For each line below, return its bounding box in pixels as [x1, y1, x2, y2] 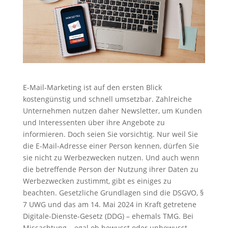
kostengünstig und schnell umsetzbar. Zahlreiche [22, 94, 192, 104]
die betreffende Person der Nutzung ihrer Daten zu [22, 164, 198, 174]
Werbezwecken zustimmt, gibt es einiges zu [22, 176, 172, 186]
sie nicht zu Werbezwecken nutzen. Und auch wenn [22, 152, 199, 162]
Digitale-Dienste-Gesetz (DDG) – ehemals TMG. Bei [22, 211, 193, 221]
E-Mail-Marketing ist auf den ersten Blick [22, 82, 162, 92]
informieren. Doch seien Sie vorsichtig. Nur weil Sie [22, 129, 198, 139]
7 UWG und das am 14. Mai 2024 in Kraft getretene [22, 199, 196, 209]
